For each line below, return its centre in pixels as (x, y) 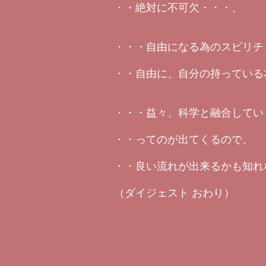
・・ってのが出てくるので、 (183, 140)
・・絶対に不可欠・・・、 (178, 8)
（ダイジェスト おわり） (174, 193)
